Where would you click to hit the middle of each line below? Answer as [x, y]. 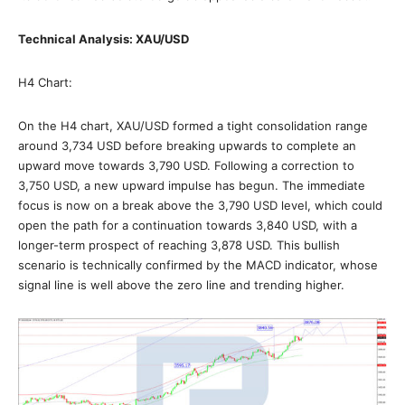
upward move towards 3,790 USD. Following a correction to [186, 165]
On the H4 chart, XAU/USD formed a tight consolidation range [193, 126]
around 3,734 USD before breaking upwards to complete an [187, 146]
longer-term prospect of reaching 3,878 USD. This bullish [179, 245]
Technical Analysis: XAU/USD [104, 39]
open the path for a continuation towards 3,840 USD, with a [188, 225]
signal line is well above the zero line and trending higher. [181, 285]
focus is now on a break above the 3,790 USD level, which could [200, 205]
